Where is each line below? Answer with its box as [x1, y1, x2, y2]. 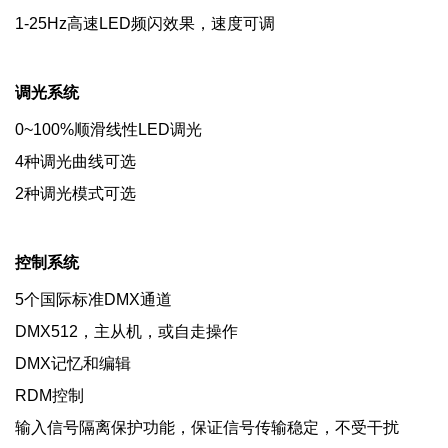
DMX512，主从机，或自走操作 [15, 322, 238, 340]
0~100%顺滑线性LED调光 [15, 120, 202, 138]
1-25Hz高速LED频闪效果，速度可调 [15, 14, 275, 32]
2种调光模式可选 [15, 184, 136, 202]
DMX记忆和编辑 [15, 354, 131, 372]
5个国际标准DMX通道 [15, 290, 172, 308]
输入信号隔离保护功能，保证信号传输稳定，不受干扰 [15, 418, 399, 436]
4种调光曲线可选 [15, 152, 136, 170]
